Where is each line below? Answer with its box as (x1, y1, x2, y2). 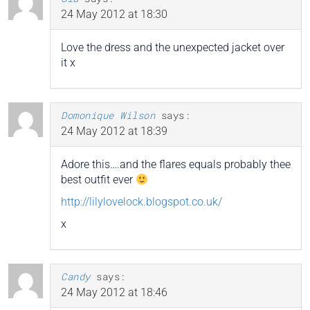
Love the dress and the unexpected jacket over (61, 41, 284, 55)
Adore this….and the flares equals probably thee (61, 158, 291, 172)
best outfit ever (61, 173, 136, 187)
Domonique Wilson (61, 109, 155, 122)
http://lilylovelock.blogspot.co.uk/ (61, 195, 222, 209)
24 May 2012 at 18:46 (61, 286, 167, 300)
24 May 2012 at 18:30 (61, 8, 167, 21)
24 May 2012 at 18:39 (61, 125, 167, 138)
